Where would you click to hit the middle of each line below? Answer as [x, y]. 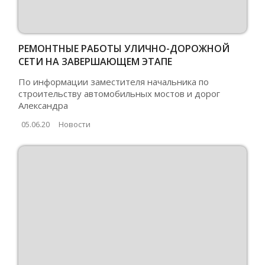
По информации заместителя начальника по [114, 81]
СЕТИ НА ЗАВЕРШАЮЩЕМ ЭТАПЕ [96, 61]
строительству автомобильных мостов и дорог [119, 93]
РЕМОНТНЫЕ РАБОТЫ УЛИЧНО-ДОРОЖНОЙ [124, 48]
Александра [43, 105]
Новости [75, 124]
